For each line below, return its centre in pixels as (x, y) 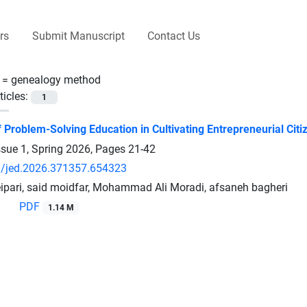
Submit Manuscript (78, 36)
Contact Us (174, 36)
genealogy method (56, 79)
